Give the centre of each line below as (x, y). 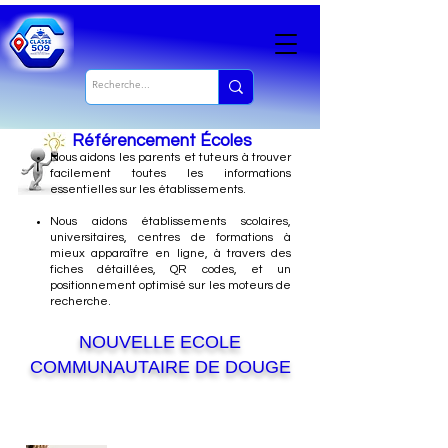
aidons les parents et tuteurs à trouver (186, 157)
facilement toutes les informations (170, 173)
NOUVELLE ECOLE (160, 342)
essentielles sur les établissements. (148, 189)
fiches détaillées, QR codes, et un (170, 269)
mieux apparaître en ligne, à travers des (170, 253)
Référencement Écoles (162, 141)
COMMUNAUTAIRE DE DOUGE (160, 367)
